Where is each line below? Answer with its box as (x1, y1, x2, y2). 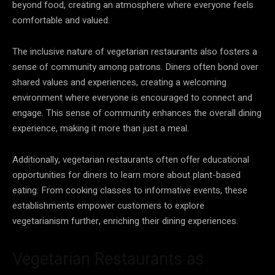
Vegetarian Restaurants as (12, 249, 204, 269)
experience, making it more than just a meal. (12, 121, 189, 135)
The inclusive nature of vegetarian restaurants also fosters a (12, 44, 257, 58)
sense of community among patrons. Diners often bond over (12, 60, 258, 74)
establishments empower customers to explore (12, 198, 204, 212)
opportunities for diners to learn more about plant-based (12, 168, 241, 182)
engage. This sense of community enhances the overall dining (12, 106, 261, 120)
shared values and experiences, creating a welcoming (12, 75, 227, 89)
